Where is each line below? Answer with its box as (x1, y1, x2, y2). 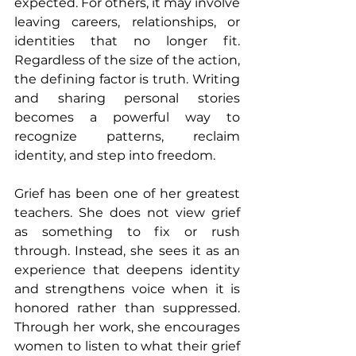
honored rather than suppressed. (14, 300, 240, 316)
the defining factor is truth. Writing (14, 72, 240, 87)
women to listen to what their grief (14, 339, 240, 354)
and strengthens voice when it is (14, 281, 240, 297)
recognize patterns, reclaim (14, 129, 240, 145)
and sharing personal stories (14, 91, 240, 106)
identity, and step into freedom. (14, 148, 215, 164)
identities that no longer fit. (14, 33, 240, 49)
